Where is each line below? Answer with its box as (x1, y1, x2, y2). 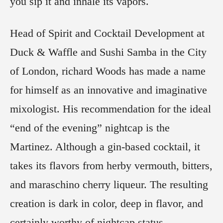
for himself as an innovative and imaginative (10, 84, 207, 97)
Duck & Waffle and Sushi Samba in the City (10, 46, 207, 59)
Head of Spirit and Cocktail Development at (10, 27, 205, 40)
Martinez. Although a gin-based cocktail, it (10, 140, 200, 153)
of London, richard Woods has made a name (10, 65, 206, 78)
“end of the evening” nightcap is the (10, 121, 170, 134)
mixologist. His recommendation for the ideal (10, 103, 211, 115)
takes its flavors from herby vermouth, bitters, (10, 159, 213, 172)
